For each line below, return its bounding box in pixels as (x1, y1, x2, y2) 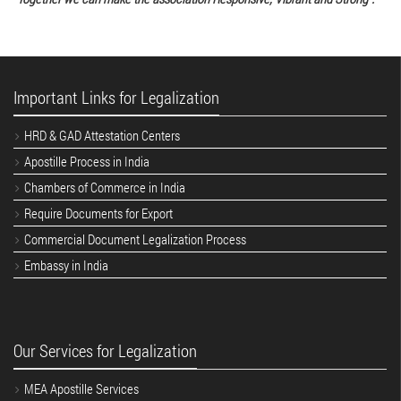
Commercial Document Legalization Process (24, 230, 246, 248)
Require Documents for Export (24, 204, 173, 222)
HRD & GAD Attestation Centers (24, 126, 180, 144)
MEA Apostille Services (24, 380, 139, 397)
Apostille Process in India (24, 152, 149, 170)
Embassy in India (24, 256, 108, 274)
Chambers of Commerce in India (24, 178, 185, 196)
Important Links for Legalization (13, 86, 219, 108)
